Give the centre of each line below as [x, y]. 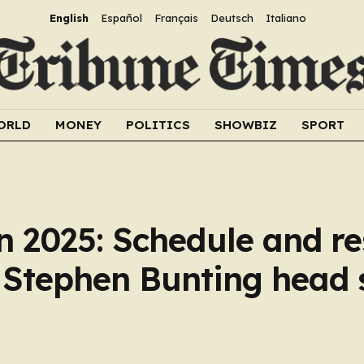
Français [176, 18]
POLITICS [158, 125]
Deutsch [232, 18]
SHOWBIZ [246, 125]
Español [121, 18]
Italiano [286, 18]
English [69, 18]
